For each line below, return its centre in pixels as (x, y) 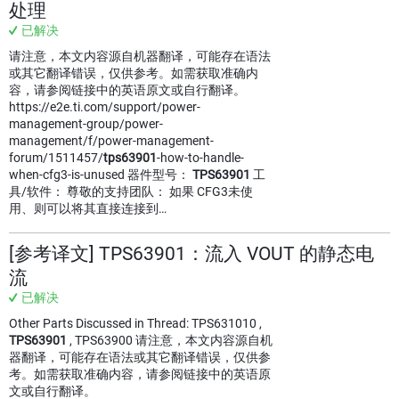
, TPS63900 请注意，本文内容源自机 (170, 340)
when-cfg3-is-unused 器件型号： (101, 175)
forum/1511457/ (56, 158)
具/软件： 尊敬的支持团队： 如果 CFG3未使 (131, 191)
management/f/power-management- (111, 141)
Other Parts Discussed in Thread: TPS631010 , (135, 323)
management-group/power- (86, 124)
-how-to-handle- (200, 158)
